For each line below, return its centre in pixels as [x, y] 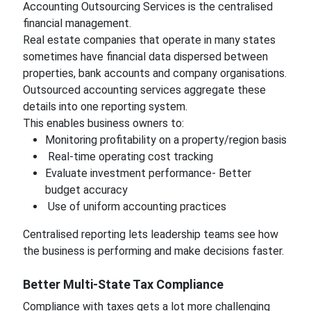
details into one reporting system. [105, 107]
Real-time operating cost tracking [129, 157]
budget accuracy [86, 190]
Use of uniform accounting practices [135, 207]
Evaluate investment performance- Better [148, 173]
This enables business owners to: [103, 123]
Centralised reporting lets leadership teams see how [150, 234]
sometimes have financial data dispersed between [145, 57]
